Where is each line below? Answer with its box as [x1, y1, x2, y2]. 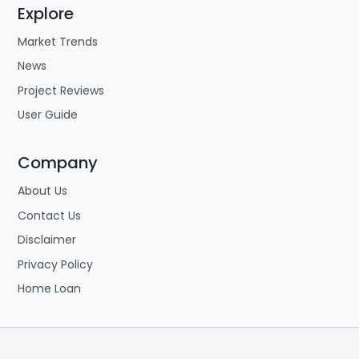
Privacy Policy [18, 256, 93, 272]
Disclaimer [18, 232, 76, 248]
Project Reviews [18, 82, 104, 99]
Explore [18, 2, 74, 25]
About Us [18, 183, 67, 200]
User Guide [18, 107, 78, 123]
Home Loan [18, 280, 81, 297]
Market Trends [18, 33, 98, 50]
